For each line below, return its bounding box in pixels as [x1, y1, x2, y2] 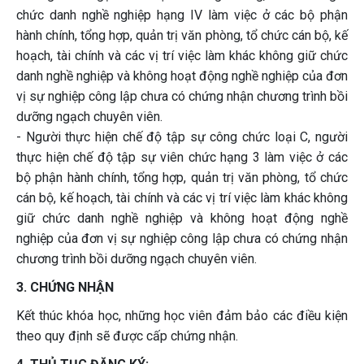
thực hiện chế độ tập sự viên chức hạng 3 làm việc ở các [16, 149, 348, 165]
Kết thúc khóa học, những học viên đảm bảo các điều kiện [16, 308, 348, 323]
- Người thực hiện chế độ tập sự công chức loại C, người [16, 129, 348, 145]
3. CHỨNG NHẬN [16, 279, 114, 295]
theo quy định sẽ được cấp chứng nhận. [16, 328, 238, 344]
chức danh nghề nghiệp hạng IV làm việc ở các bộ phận [16, 7, 348, 23]
